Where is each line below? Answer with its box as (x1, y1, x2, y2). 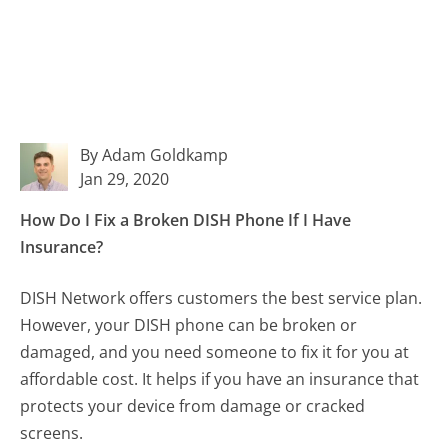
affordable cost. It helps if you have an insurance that (20, 368, 420, 391)
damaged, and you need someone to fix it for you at (20, 341, 410, 364)
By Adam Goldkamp (80, 144, 229, 167)
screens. (20, 422, 84, 445)
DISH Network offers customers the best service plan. (20, 287, 423, 310)
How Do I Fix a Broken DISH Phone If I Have (20, 209, 352, 232)
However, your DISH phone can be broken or (20, 314, 358, 337)
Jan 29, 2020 (80, 168, 170, 191)
